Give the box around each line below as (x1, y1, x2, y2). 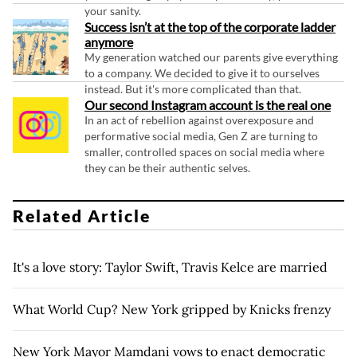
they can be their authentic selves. (84, 161, 250, 175)
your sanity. (84, 4, 141, 18)
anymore (84, 34, 133, 50)
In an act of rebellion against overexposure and (84, 113, 314, 127)
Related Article (13, 205, 151, 226)
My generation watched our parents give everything (84, 50, 338, 65)
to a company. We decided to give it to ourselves (84, 66, 320, 80)
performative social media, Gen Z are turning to (84, 129, 318, 143)
